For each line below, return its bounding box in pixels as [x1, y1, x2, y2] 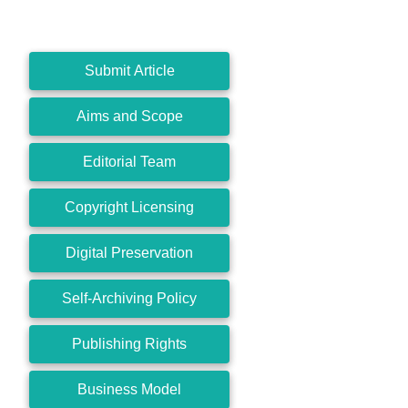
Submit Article [84, 63, 175, 79]
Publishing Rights [72, 336, 187, 352]
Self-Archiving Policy [62, 291, 197, 307]
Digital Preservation [66, 245, 193, 261]
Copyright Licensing [65, 199, 194, 216]
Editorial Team [83, 154, 176, 170]
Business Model [77, 382, 181, 398]
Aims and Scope [76, 108, 183, 125]
